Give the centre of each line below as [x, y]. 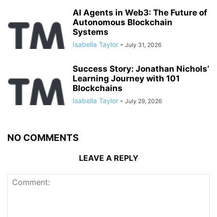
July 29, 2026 [143, 101]
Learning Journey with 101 [126, 78]
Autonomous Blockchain [123, 22]
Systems [91, 32]
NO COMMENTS [43, 138]
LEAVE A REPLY [108, 158]
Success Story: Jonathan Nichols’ [141, 69]
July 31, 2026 [143, 45]
